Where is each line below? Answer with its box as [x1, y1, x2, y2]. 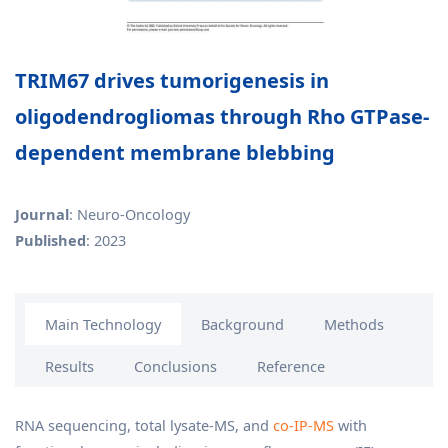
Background [201, 313, 284, 334]
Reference [257, 355, 325, 376]
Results [45, 355, 94, 376]
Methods [324, 313, 384, 334]
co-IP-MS [273, 414, 334, 435]
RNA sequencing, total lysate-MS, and [15, 414, 273, 435]
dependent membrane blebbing [15, 138, 335, 166]
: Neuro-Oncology [69, 203, 190, 224]
